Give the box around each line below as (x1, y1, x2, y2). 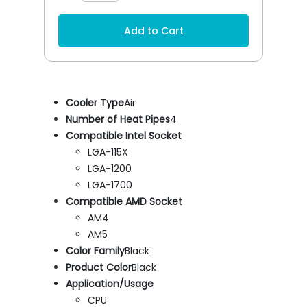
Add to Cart (123, 23, 184, 38)
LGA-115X (88, 145, 128, 159)
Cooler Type (66, 95, 124, 110)
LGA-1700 (88, 177, 132, 192)
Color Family (66, 243, 125, 258)
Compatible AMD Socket (66, 194, 182, 208)
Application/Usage (66, 276, 153, 291)
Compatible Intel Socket (66, 128, 182, 143)
